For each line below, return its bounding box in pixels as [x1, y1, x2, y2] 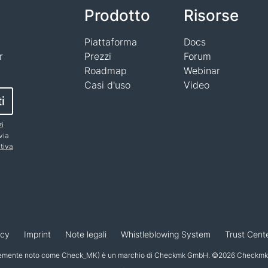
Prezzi [84, 50, 111, 62]
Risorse [184, 6, 239, 25]
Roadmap [84, 65, 127, 77]
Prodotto [84, 6, 150, 25]
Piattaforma [84, 36, 137, 48]
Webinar [184, 65, 221, 77]
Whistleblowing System [121, 229, 211, 239]
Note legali [65, 229, 106, 239]
